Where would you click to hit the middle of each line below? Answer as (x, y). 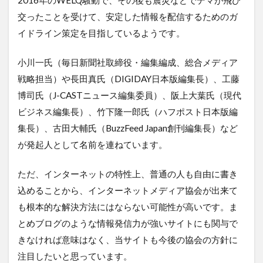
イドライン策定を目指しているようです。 (101, 33)
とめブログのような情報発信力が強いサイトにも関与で (128, 223)
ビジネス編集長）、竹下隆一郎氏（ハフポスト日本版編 (128, 111)
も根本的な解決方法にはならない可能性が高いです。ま (128, 206)
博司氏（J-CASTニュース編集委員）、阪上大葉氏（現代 (129, 95)
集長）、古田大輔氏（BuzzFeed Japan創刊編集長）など (128, 128)
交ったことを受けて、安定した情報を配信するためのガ (128, 16)
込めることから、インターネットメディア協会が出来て (128, 190)
